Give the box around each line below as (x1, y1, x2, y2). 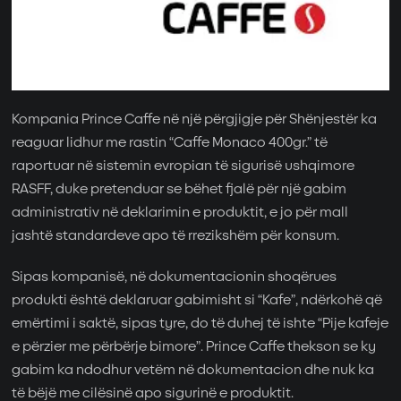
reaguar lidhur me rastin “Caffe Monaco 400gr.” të (12, 134, 328, 152)
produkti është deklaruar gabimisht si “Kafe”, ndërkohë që (12, 292, 383, 310)
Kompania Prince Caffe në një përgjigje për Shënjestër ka (12, 111, 378, 129)
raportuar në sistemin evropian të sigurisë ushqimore (12, 158, 355, 175)
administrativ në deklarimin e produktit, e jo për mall (12, 204, 349, 222)
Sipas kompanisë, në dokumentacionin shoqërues (12, 269, 337, 286)
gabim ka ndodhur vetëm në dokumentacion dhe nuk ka (12, 362, 375, 380)
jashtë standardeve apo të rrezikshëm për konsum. (12, 227, 340, 245)
